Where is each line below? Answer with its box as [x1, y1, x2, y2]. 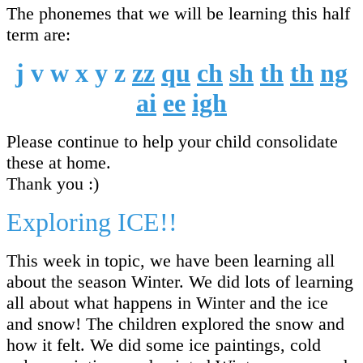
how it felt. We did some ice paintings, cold [6, 334, 321, 355]
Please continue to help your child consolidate [6, 130, 338, 152]
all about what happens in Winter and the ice [6, 292, 328, 313]
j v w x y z [15, 58, 132, 88]
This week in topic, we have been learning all [6, 250, 335, 271]
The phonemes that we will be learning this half [6, 2, 350, 23]
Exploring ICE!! [6, 207, 177, 237]
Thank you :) [6, 173, 99, 194]
